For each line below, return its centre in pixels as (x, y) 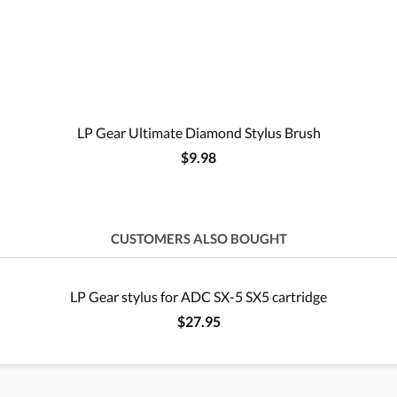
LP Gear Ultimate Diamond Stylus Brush (198, 133)
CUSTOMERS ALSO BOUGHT (198, 239)
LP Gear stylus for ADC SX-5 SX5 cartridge (198, 297)
